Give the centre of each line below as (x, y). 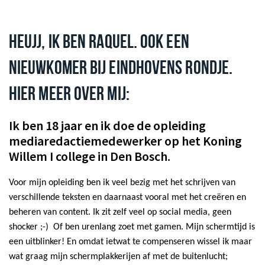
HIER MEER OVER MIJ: (69, 93)
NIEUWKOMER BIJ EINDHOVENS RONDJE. (121, 67)
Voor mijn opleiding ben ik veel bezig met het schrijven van (122, 183)
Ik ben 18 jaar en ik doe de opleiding (107, 126)
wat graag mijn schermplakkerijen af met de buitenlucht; (118, 257)
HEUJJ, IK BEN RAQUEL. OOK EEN (99, 41)
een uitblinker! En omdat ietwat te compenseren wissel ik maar (130, 242)
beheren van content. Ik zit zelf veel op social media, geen (120, 213)
